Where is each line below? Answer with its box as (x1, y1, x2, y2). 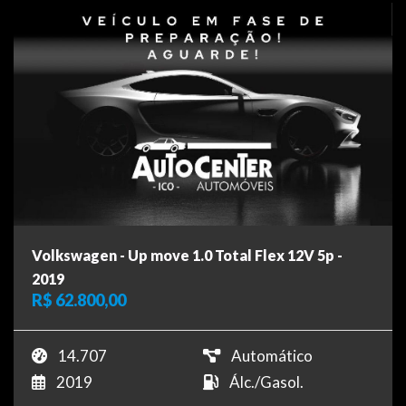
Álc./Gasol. (229, 372, 304, 391)
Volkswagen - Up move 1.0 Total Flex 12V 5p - (32, 246, 343, 264)
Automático (231, 345, 313, 365)
